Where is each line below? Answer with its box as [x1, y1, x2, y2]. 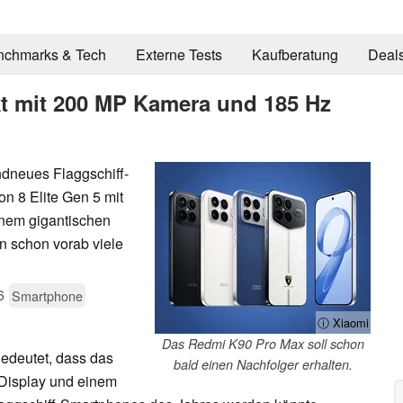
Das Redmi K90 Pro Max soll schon [161, 334, 364, 353]
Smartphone [12, 285, 83, 305]
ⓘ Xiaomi [318, 313, 369, 331]
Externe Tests [135, 44, 222, 66]
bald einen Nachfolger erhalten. [173, 354, 353, 373]
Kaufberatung [251, 44, 338, 66]
